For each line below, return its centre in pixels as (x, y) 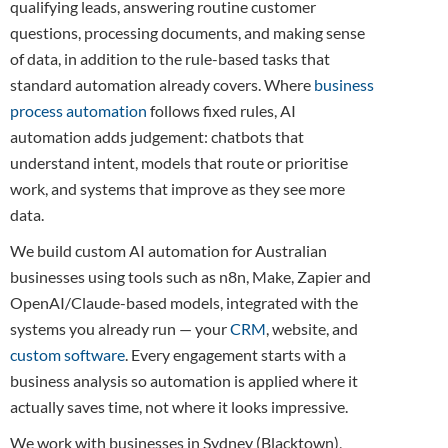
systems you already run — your (120, 328)
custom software (67, 354)
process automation (78, 110)
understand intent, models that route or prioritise (179, 162)
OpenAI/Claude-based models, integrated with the (184, 302)
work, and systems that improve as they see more (177, 188)
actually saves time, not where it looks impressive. (179, 406)
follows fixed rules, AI (221, 110)
